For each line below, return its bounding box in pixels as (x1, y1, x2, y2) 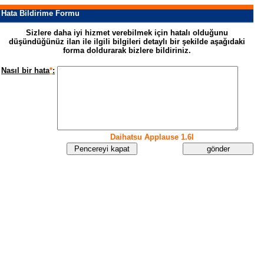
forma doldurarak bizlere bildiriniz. (62, 46, 191, 55)
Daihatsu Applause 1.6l (110, 133, 194, 141)
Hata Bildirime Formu (1, 9, 80, 18)
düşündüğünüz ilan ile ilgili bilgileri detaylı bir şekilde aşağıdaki (8, 37, 245, 46)
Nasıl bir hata (1, 66, 49, 75)
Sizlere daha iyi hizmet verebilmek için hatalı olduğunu (25, 28, 228, 37)
